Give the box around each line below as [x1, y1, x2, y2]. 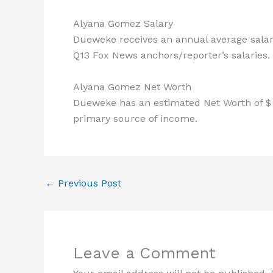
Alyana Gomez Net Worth [73, 80, 191, 93]
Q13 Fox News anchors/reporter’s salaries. [73, 49, 270, 62]
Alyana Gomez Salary [73, 18, 173, 30]
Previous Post [55, 177, 121, 189]
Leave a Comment [73, 243, 216, 262]
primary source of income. [73, 112, 197, 124]
